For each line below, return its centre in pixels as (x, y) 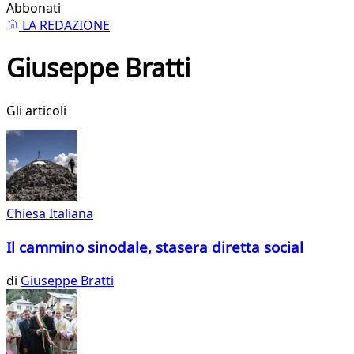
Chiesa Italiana (50, 214)
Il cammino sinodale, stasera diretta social (155, 247)
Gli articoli (36, 110)
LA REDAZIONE (64, 25)
